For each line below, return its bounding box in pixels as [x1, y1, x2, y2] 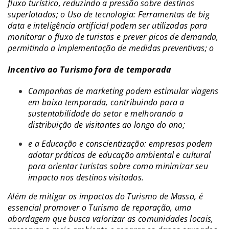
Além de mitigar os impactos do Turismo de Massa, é [8, 190, 203, 202]
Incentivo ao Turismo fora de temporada [8, 63, 172, 75]
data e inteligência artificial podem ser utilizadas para [8, 19, 208, 31]
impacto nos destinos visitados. [28, 171, 144, 183]
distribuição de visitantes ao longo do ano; [28, 119, 185, 130]
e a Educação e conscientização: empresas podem [28, 138, 213, 149]
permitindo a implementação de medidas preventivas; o [8, 42, 214, 54]
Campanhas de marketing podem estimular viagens [28, 85, 219, 97]
